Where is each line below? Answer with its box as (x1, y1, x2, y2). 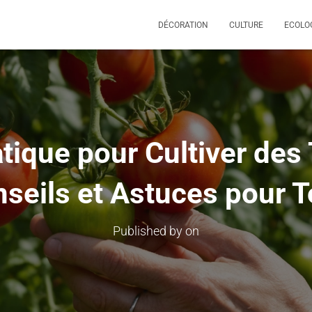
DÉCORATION (158, 20, 208, 30)
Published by (113, 224, 185, 238)
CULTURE (229, 20, 263, 30)
